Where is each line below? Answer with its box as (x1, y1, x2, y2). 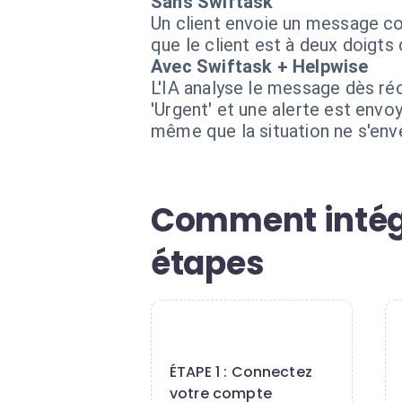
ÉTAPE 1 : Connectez (170, 362, 312, 382)
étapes (151, 240, 265, 286)
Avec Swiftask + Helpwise (151, 56, 369, 77)
